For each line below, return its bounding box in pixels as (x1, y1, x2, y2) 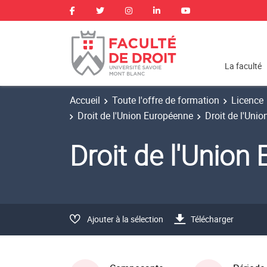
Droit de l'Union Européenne (77, 108, 193, 122)
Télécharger (191, 213, 234, 225)
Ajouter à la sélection (87, 213, 163, 225)
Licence (231, 94, 263, 107)
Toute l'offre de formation (112, 94, 219, 107)
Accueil (70, 94, 100, 107)
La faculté (225, 60, 262, 72)
